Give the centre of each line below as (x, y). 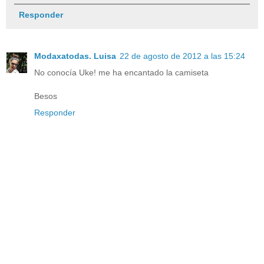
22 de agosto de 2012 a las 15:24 (182, 56)
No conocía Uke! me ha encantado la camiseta (121, 72)
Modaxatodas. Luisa (75, 56)
